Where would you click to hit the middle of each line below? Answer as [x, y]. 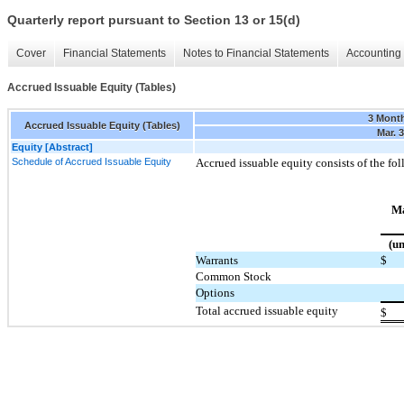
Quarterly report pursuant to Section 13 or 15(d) [154, 20]
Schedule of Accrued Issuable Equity [92, 161]
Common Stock [234, 276]
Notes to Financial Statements [256, 54]
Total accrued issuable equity [267, 310]
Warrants [217, 260]
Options [215, 292]
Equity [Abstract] [52, 147]
